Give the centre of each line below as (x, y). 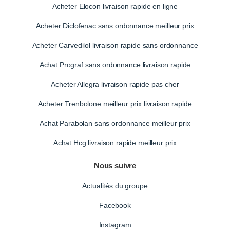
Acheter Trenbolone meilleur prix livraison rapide (115, 104)
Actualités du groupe (115, 186)
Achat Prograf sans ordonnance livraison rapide (115, 65)
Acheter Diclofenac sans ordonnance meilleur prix (115, 26)
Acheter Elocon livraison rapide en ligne (115, 6)
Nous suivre (115, 166)
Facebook (115, 206)
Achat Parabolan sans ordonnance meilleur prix (115, 123)
